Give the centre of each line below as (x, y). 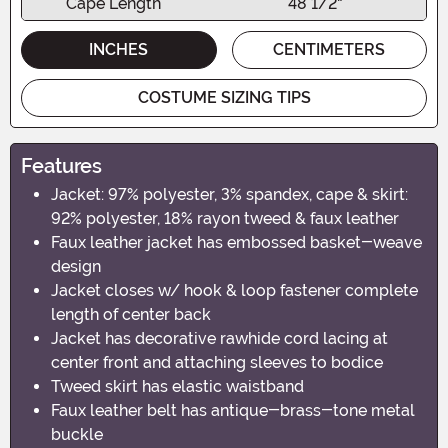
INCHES (119, 49)
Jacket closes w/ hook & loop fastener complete (234, 290)
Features (61, 165)
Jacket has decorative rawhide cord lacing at (219, 338)
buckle (77, 434)
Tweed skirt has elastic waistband (177, 386)
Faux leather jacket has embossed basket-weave (236, 242)
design (76, 266)
